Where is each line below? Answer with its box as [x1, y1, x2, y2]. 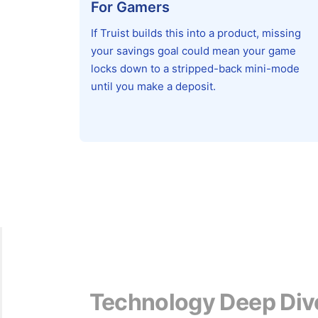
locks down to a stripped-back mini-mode [91, 62, 300, 75]
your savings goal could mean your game [91, 44, 296, 57]
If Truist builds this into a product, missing [91, 26, 301, 40]
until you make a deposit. [91, 79, 216, 93]
